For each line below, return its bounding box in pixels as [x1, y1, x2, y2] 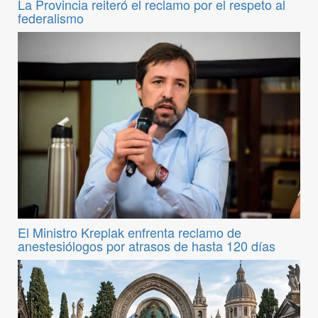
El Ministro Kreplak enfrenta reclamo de [18, 222, 241, 241]
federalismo [18, 9, 84, 28]
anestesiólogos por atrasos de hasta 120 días [18, 236, 275, 255]
